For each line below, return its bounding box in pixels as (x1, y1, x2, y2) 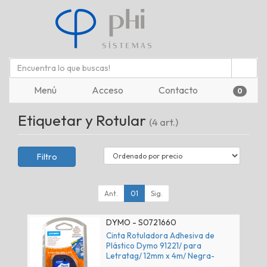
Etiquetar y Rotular (18, 111, 149, 130)
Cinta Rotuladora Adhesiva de (106, 231, 215, 241)
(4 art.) (149, 116, 178, 128)
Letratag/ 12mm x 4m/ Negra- (106, 251, 215, 261)
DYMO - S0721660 (106, 217, 176, 228)
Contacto (157, 84, 198, 96)
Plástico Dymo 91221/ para (106, 241, 201, 251)
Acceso (90, 84, 123, 96)
